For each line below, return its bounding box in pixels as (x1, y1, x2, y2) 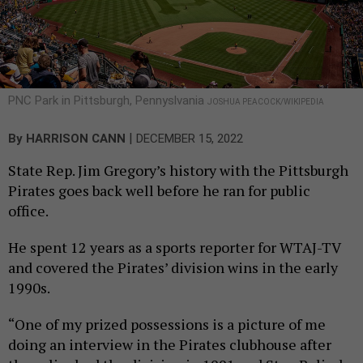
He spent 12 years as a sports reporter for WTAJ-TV (8, 237, 340, 257)
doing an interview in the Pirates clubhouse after (8, 334, 331, 354)
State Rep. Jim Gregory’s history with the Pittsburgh (8, 160, 348, 180)
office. (8, 200, 51, 220)
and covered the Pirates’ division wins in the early (8, 257, 338, 277)
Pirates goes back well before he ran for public (8, 180, 310, 200)
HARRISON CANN (26, 130, 126, 146)
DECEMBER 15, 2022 (136, 130, 243, 146)
